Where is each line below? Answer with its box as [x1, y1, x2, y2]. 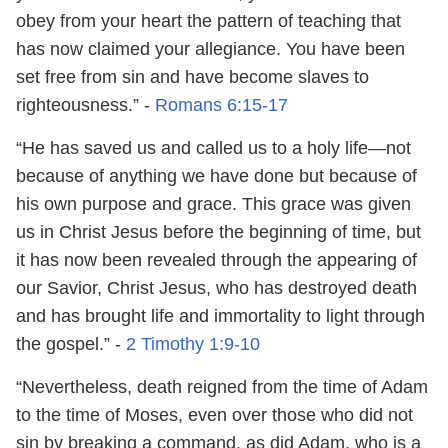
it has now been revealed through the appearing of [16, 249, 417, 270]
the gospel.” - [16, 333, 121, 354]
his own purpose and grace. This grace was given [16, 193, 411, 214]
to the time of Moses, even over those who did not [16, 404, 413, 425]
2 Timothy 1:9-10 [121, 333, 260, 354]
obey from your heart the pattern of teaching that [16, 10, 401, 31]
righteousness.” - [16, 94, 155, 115]
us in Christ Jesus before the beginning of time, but [16, 221, 421, 242]
